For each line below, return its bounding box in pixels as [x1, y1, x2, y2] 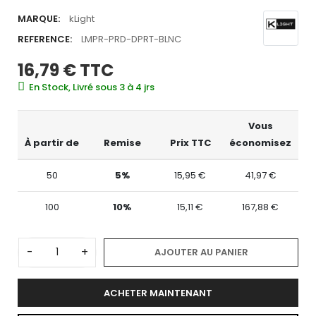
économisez [229, 135, 291, 150]
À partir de [25, 135, 79, 150]
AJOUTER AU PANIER [154, 245, 248, 259]
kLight [69, 11, 95, 25]
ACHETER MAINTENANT [104, 286, 212, 300]
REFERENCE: [18, 32, 72, 46]
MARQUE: [18, 11, 60, 25]
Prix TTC [169, 135, 211, 150]
